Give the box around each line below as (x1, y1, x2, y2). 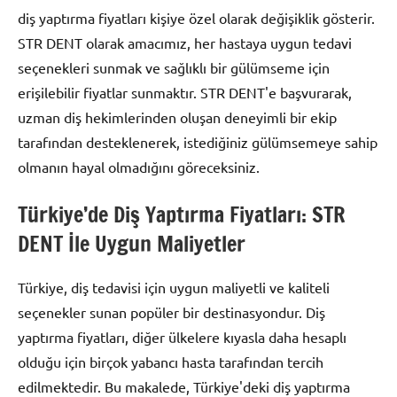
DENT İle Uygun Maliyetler (18, 228, 245, 259)
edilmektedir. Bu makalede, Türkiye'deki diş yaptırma (18, 377, 350, 395)
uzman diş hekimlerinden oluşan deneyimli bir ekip (18, 107, 337, 126)
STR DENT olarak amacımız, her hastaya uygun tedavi (18, 33, 352, 51)
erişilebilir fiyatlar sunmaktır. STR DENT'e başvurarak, (18, 82, 352, 101)
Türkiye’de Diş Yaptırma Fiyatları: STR (18, 198, 346, 230)
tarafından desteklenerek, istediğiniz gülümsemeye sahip (18, 132, 378, 151)
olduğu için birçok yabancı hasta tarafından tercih (18, 352, 323, 370)
